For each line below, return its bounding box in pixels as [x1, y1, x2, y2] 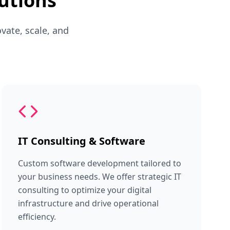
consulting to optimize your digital [17, 184, 151, 196]
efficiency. [17, 211, 56, 222]
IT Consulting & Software [17, 134, 145, 148]
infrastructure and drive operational [17, 198, 159, 209]
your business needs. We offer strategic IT [17, 171, 181, 182]
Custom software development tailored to [17, 158, 181, 169]
